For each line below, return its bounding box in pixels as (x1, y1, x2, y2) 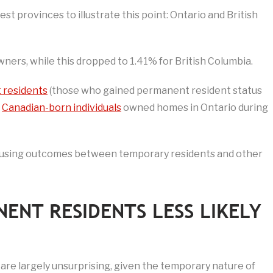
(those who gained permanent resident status (48, 85, 262, 97)
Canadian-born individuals (2, 102, 121, 114)
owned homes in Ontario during (121, 102, 268, 114)
